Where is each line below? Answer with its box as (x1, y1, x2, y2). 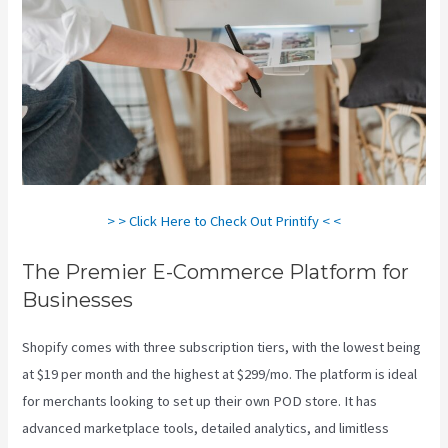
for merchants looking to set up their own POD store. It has (22, 392, 378, 411)
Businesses (22, 288, 134, 313)
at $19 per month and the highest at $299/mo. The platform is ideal (22, 365, 418, 384)
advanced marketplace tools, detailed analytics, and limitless (22, 419, 390, 438)
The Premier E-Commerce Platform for (22, 260, 410, 285)
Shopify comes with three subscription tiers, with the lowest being (22, 338, 422, 357)
